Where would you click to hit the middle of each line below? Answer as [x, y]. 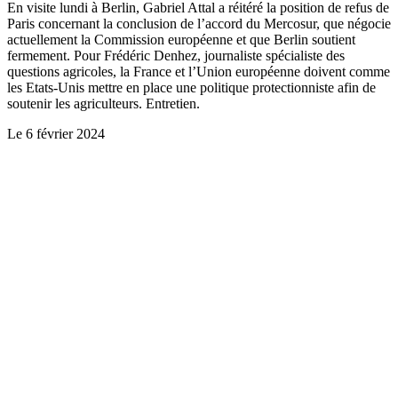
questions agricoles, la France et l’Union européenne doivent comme [199, 72]
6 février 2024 [65, 134]
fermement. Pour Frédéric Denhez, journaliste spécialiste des [176, 56]
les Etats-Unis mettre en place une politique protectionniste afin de [191, 88]
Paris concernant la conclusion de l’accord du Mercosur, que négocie [199, 24]
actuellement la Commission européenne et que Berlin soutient [181, 40]
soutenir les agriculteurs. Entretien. [103, 104]
